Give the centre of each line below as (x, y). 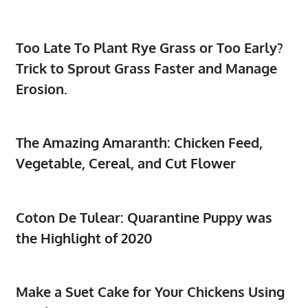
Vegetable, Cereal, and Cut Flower (125, 163)
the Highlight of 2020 (84, 238)
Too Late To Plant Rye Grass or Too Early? (149, 47)
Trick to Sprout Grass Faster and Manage (146, 68)
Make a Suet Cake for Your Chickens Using (150, 292)
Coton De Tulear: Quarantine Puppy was (144, 217)
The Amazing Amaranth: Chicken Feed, (139, 143)
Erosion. (41, 88)
